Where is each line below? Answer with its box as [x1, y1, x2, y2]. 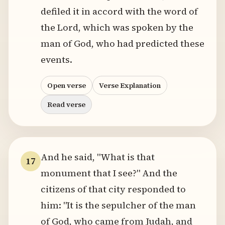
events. [41, 53, 72, 66]
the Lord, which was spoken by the [41, 21, 193, 34]
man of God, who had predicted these [41, 37, 204, 50]
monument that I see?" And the [41, 167, 177, 179]
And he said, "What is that [41, 151, 155, 163]
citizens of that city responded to [41, 183, 186, 195]
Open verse [47, 80, 86, 90]
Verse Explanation [99, 80, 161, 90]
